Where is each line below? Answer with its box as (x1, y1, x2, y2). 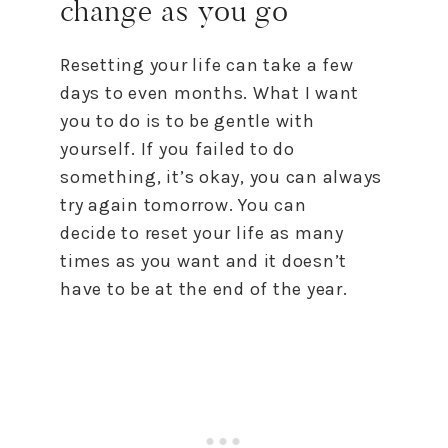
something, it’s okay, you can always (60, 165, 382, 188)
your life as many (188, 221, 344, 244)
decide (60, 221, 122, 244)
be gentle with (184, 109, 315, 132)
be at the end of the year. (125, 277, 348, 300)
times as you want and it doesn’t (60, 249, 347, 272)
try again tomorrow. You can (60, 193, 307, 216)
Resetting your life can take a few (60, 53, 354, 76)
